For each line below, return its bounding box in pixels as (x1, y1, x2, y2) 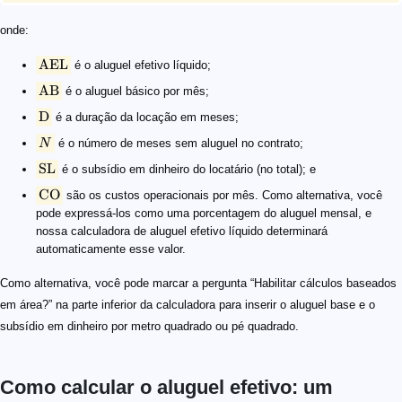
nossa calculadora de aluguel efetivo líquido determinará (36, 224, 328, 239)
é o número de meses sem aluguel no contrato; (54, 136, 303, 151)
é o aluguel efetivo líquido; (71, 58, 211, 73)
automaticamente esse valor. (36, 242, 186, 257)
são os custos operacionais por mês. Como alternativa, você (63, 188, 382, 203)
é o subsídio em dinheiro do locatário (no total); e (58, 162, 316, 177)
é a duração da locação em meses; (52, 110, 239, 125)
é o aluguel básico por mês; (62, 84, 209, 99)
